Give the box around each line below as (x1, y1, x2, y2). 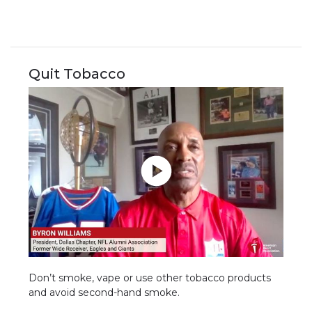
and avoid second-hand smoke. (29, 286, 180, 299)
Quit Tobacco (29, 65, 126, 82)
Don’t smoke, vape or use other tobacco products (29, 272, 272, 285)
